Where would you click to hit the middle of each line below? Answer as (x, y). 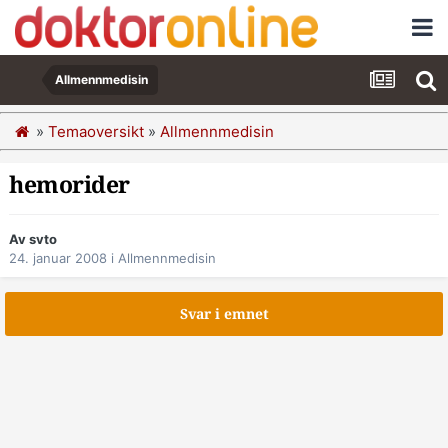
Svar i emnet (224, 314)
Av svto (33, 239)
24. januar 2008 (58, 258)
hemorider (69, 185)
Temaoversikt (96, 131)
